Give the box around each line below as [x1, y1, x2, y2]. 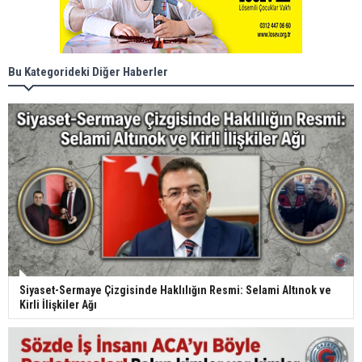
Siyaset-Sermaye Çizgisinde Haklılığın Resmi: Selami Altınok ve [19, 284, 331, 297]
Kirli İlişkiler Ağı [19, 298, 97, 312]
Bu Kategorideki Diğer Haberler [8, 65, 168, 80]
